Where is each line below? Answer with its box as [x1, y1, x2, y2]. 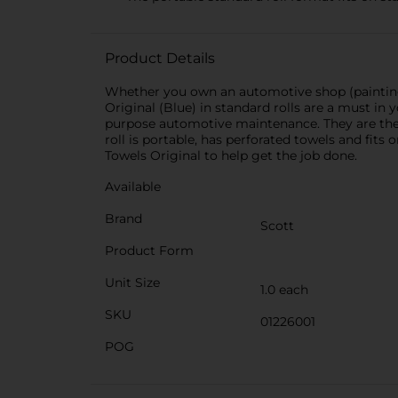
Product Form [105, 243, 194, 259]
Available [105, 179, 161, 195]
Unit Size [105, 275, 160, 291]
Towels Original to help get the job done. [105, 147, 357, 163]
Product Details [105, 50, 215, 67]
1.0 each [260, 282, 308, 298]
